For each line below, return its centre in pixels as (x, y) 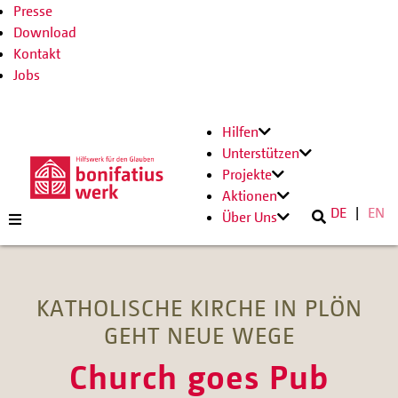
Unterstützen (261, 153)
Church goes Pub (199, 376)
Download (45, 32)
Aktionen (250, 195)
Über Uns (250, 217)
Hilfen (240, 131)
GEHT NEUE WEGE (199, 335)
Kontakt (37, 53)
